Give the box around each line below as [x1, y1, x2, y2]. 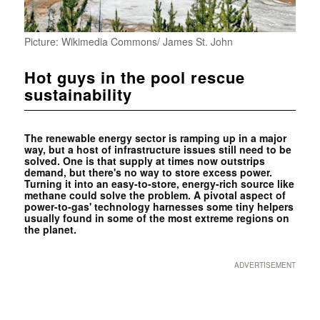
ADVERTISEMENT [234, 260, 296, 271]
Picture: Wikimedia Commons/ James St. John [24, 34, 233, 49]
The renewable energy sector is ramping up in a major [24, 131, 286, 146]
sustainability [24, 83, 132, 106]
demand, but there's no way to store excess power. [24, 165, 272, 180]
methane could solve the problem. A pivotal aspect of [24, 188, 286, 203]
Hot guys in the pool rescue [24, 66, 245, 89]
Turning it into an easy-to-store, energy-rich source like [24, 176, 294, 191]
